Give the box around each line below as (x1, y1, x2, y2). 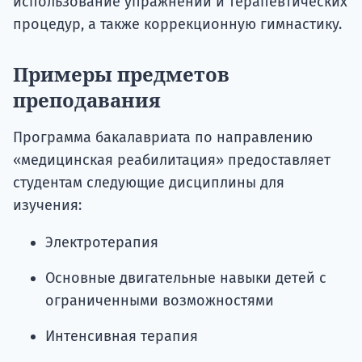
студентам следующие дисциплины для (13, 174, 284, 192)
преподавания (13, 86, 161, 114)
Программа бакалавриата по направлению (13, 128, 313, 147)
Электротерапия (45, 234, 158, 252)
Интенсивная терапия (45, 327, 198, 346)
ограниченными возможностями (45, 292, 274, 310)
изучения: (13, 196, 82, 215)
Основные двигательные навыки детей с (45, 269, 326, 288)
